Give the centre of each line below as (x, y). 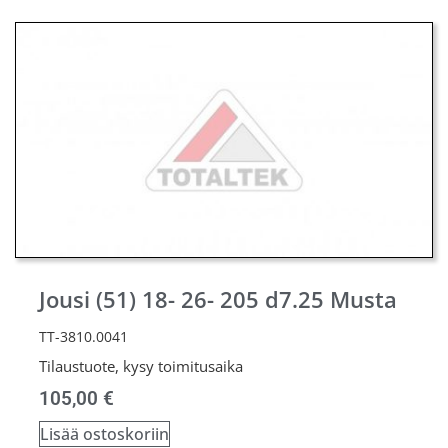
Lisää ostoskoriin (104, 433)
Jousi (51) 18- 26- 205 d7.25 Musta (218, 299)
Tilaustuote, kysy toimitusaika (141, 365)
